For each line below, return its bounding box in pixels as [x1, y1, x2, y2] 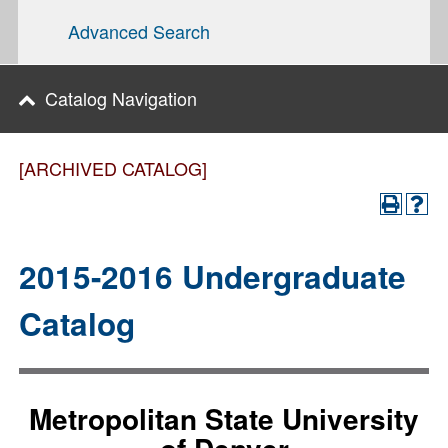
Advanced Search [68, 18, 210, 44]
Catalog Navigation [45, 85, 197, 111]
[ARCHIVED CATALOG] [19, 155, 207, 181]
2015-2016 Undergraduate [19, 254, 406, 299]
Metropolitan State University [29, 398, 419, 439]
